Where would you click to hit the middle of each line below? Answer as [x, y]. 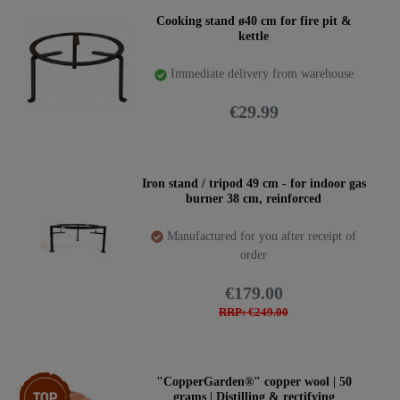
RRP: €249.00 [254, 313]
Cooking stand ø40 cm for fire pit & [254, 21]
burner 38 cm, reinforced [254, 198]
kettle [254, 36]
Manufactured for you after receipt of [260, 236]
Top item [46, 380]
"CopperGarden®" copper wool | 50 [254, 381]
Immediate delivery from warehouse [260, 73]
